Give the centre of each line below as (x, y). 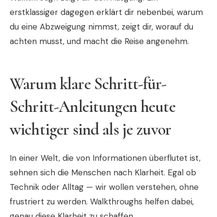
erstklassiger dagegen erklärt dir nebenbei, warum (106, 12)
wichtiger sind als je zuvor (91, 129)
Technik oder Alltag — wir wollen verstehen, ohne (104, 187)
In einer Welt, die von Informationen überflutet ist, (105, 158)
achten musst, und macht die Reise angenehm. (99, 41)
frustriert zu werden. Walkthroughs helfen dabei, (102, 201)
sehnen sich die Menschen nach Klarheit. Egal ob (103, 172)
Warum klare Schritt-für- (88, 84)
